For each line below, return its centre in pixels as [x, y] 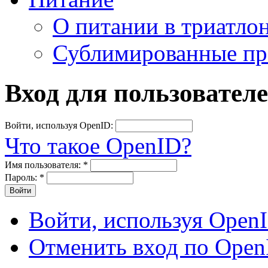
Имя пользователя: [44, 165]
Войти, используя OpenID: [60, 126]
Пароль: [22, 178]
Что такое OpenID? [98, 146]
